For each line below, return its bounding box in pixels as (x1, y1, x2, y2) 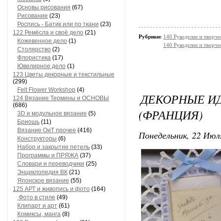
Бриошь (17, 118, 39, 125)
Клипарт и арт (17, 202, 57, 209)
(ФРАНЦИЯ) (139, 107, 203, 122)
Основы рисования (17, 4, 71, 11)
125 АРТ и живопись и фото (13, 185, 90, 192)
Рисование (17, 12, 48, 19)
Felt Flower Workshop (17, 86, 75, 93)
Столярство (17, 46, 51, 53)
